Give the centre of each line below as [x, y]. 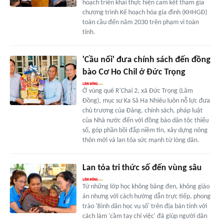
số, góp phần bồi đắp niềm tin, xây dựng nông [145, 130]
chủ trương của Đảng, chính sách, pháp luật [142, 110]
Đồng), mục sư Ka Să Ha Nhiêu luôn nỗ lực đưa [146, 101]
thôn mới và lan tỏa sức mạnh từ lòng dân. [141, 140]
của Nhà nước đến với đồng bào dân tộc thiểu [145, 120]
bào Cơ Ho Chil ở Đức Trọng [134, 72]
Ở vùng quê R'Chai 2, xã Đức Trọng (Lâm [137, 91]
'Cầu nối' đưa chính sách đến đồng [146, 60]
